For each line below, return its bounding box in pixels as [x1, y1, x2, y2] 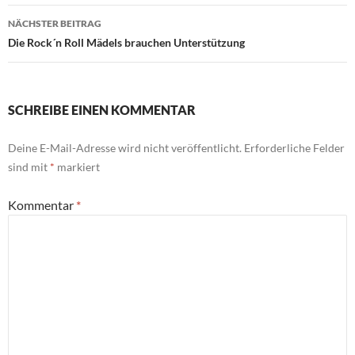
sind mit [8, 160, 50, 174]
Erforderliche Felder [244, 141, 345, 155]
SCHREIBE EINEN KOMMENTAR [8, 102, 196, 117]
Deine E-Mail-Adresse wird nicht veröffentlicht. [8, 141, 242, 155]
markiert [55, 160, 100, 174]
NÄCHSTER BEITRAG [8, 17, 101, 29]
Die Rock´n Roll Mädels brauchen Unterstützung [8, 36, 245, 49]
